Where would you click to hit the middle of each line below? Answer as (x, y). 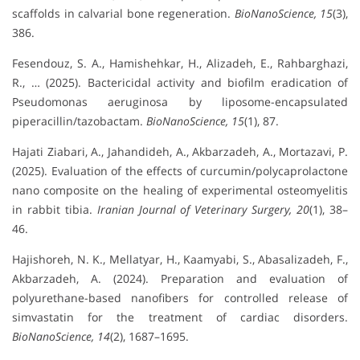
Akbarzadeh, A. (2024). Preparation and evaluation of (180, 279)
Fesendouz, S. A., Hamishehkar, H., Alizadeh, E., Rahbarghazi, (180, 63)
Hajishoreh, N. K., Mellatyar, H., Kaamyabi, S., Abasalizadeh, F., (180, 260)
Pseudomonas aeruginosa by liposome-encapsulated (180, 102)
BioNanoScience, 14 (61, 337)
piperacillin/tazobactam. (79, 121)
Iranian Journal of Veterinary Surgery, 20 (203, 210)
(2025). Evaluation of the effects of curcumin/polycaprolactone (180, 171)
